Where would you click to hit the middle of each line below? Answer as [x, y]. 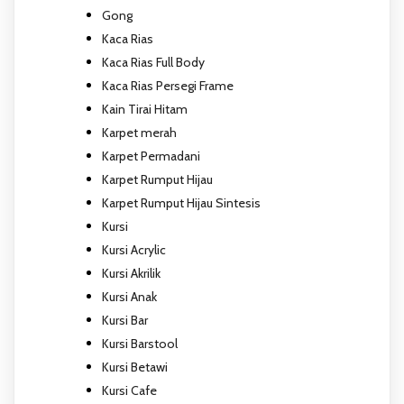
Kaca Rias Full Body [153, 62]
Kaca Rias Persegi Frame [168, 85]
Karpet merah [139, 132]
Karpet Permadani [151, 156]
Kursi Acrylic [134, 249]
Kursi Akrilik [131, 273]
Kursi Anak [129, 296]
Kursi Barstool [140, 343]
